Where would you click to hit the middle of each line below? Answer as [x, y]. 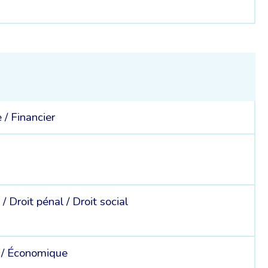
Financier [33, 118]
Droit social [100, 202]
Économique [38, 253]
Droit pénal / [41, 202]
